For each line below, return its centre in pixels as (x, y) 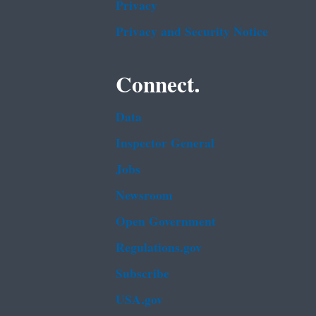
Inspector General (165, 143)
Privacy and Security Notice (192, 32)
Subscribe (142, 274)
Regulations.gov (159, 248)
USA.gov (139, 300)
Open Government (166, 221)
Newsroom (144, 195)
